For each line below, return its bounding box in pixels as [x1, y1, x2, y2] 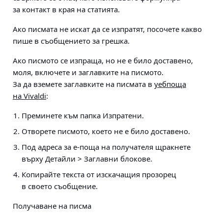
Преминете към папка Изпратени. [22, 110, 144, 120]
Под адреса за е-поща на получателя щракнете [22, 142, 191, 152]
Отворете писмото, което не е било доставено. [22, 126, 190, 136]
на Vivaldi [13, 91, 46, 101]
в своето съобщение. [22, 181, 98, 191]
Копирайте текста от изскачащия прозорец [22, 169, 176, 179]
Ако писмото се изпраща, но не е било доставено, [13, 55, 193, 65]
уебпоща [154, 79, 186, 89]
